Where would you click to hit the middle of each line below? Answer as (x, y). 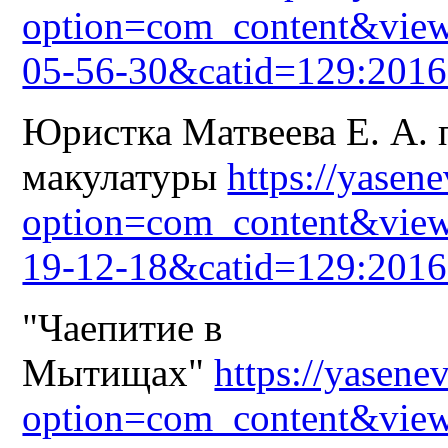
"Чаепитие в (122, 327)
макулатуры (125, 176)
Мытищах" (118, 372)
